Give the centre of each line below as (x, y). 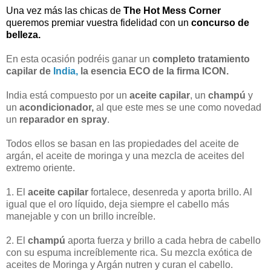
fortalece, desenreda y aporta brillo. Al (170, 192)
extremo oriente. (41, 168)
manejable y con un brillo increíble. (81, 216)
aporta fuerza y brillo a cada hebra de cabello (164, 240)
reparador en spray (63, 119)
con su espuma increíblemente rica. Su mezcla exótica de (129, 252)
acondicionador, (58, 107)
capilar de (30, 71)
